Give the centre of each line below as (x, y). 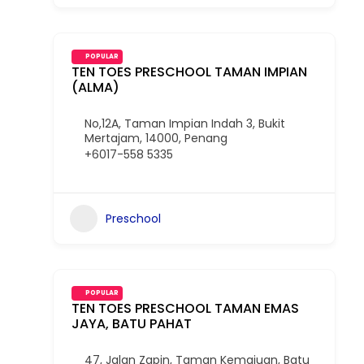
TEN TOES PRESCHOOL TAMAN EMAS (185, 308)
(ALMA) (95, 87)
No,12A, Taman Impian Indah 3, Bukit (185, 123)
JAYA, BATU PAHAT (132, 324)
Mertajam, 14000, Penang (156, 138)
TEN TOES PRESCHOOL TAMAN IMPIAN (189, 72)
